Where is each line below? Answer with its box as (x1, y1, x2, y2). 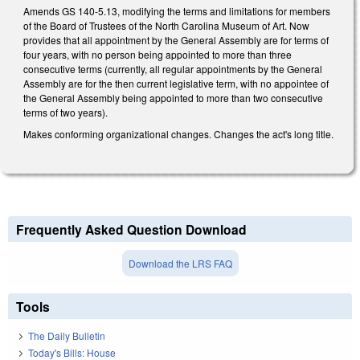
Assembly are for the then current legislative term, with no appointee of (23, 76, 329, 90)
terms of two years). (23, 104, 108, 119)
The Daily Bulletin (28, 329, 105, 343)
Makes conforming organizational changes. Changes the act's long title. (23, 127, 336, 141)
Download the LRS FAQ (128, 256, 232, 270)
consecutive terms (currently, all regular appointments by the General (23, 61, 322, 76)
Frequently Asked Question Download (16, 219, 247, 239)
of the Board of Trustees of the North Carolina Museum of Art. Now (23, 18, 309, 32)
